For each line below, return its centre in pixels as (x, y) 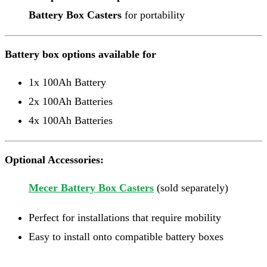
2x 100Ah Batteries (71, 101)
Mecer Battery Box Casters (91, 187)
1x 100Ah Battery (67, 82)
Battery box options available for (80, 54)
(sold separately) (191, 187)
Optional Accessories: (54, 159)
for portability (153, 15)
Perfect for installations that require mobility (125, 217)
